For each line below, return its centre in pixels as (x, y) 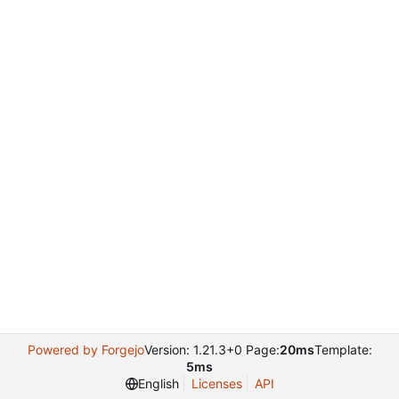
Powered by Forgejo (85, 350)
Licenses (216, 383)
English (158, 383)
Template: (343, 350)
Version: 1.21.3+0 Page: (212, 350)
